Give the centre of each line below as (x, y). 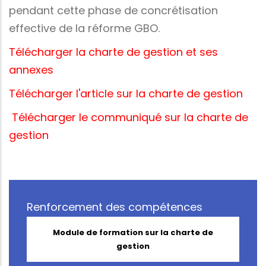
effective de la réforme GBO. (84, 28)
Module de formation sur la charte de (133, 232)
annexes (31, 69)
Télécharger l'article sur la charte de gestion (126, 93)
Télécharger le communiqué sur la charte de (129, 117)
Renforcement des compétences (115, 207)
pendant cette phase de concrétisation (113, 10)
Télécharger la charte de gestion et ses (113, 52)
